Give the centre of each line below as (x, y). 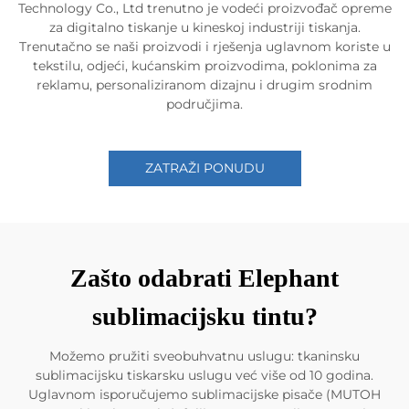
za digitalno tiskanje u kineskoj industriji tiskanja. (204, 27)
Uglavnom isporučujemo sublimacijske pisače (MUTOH (204, 394)
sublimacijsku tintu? (204, 316)
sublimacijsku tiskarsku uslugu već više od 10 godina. (204, 375)
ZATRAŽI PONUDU (204, 168)
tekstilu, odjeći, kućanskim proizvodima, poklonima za (204, 66)
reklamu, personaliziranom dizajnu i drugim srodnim (204, 85)
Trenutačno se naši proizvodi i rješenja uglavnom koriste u (204, 47)
